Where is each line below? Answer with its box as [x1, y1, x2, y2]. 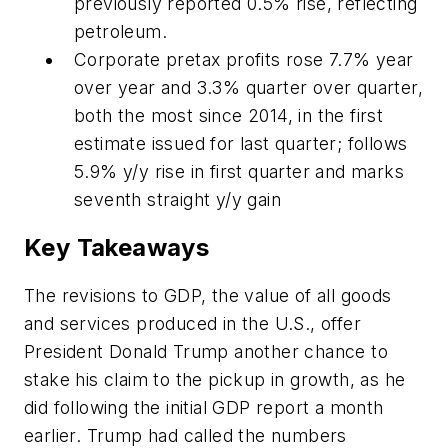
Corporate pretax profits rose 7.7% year [74, 48, 414, 70]
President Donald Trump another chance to [24, 340, 388, 362]
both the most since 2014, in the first [74, 104, 384, 126]
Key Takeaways [24, 232, 210, 262]
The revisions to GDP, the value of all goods [24, 284, 392, 306]
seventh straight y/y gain [74, 188, 281, 210]
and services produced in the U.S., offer [24, 312, 361, 334]
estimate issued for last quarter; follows [74, 132, 408, 154]
